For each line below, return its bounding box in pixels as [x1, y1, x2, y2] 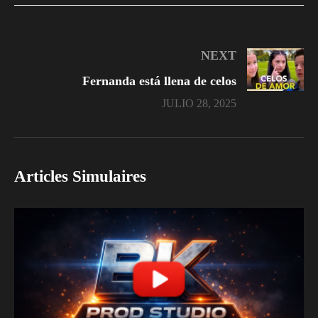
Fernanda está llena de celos [82, 73, 236, 88]
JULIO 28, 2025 [162, 97, 236, 109]
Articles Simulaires [14, 167, 146, 185]
